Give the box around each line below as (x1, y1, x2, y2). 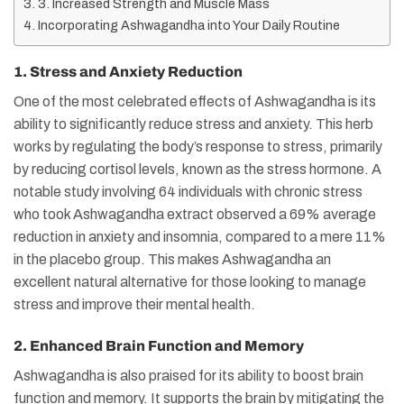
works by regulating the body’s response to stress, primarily (14, 139, 382, 155)
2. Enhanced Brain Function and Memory (14, 337, 304, 353)
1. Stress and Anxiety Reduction (14, 64, 243, 80)
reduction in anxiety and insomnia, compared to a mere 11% (14, 229, 386, 245)
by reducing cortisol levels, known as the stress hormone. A (14, 161, 381, 178)
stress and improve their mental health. (14, 297, 255, 313)
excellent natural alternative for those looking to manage (14, 274, 366, 290)
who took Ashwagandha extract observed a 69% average (14, 207, 376, 223)
